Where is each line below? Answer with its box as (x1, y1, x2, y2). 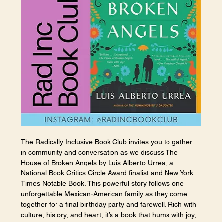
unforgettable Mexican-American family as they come (21, 190, 190, 198)
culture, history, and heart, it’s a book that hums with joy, (21, 211, 199, 219)
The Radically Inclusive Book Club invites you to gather (21, 138, 195, 146)
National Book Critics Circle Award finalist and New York (21, 169, 196, 177)
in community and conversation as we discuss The (21, 148, 180, 157)
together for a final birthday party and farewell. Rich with (21, 200, 199, 209)
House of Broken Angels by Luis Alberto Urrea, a (21, 159, 176, 167)
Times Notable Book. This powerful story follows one (21, 179, 186, 188)
